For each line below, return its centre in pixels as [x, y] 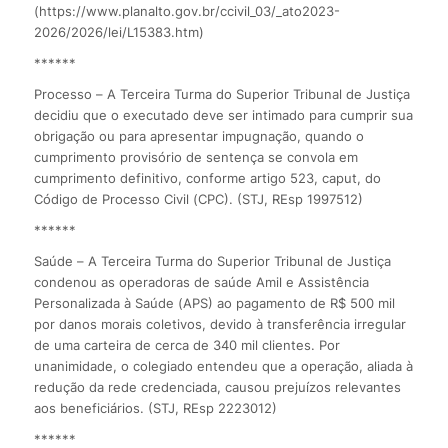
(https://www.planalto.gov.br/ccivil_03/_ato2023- [186, 10]
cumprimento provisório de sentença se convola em [195, 156]
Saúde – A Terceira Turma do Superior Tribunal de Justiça [214, 260]
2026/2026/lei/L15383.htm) [118, 31]
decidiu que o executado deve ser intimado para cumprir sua [223, 114]
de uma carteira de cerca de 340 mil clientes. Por [186, 344]
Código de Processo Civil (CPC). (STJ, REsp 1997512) [198, 198]
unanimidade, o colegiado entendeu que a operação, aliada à [223, 365]
